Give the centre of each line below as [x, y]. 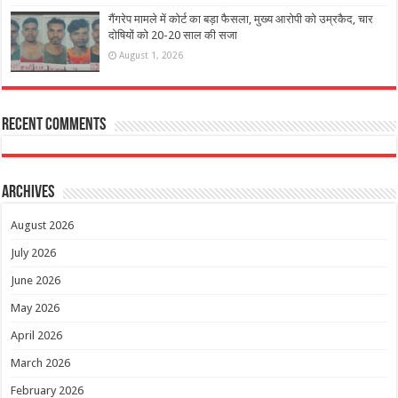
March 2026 [41, 362]
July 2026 [34, 252]
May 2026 [36, 307]
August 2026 [43, 225]
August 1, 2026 [151, 55]
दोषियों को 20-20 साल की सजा [173, 35]
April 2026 [37, 335]
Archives [28, 192]
